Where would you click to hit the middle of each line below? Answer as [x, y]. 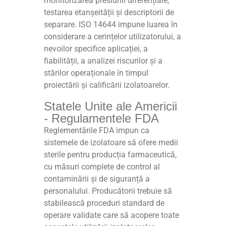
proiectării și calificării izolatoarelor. [107, 85]
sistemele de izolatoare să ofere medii [111, 142]
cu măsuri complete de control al [102, 166]
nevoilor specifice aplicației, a [96, 48]
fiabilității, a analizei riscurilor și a [103, 61]
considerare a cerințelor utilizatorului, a [113, 36]
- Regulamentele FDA [102, 118]
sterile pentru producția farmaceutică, [110, 154]
